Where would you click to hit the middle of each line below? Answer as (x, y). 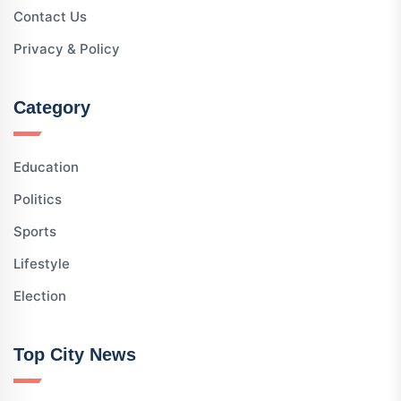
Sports (35, 231)
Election (40, 296)
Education (46, 167)
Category (52, 107)
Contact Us (50, 17)
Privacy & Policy (67, 49)
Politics (38, 199)
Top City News (75, 354)
